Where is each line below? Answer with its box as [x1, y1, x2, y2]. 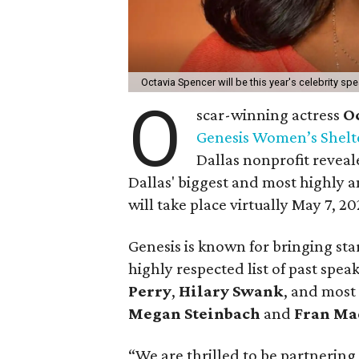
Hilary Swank [179, 280, 284, 301]
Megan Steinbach [128, 303, 260, 323]
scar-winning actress [196, 104, 344, 124]
